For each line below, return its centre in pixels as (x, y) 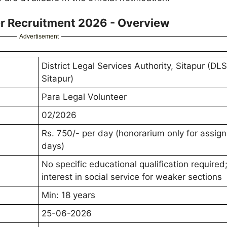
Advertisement (39, 37)
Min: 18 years (68, 195)
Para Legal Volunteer (84, 97)
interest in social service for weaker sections (132, 177)
